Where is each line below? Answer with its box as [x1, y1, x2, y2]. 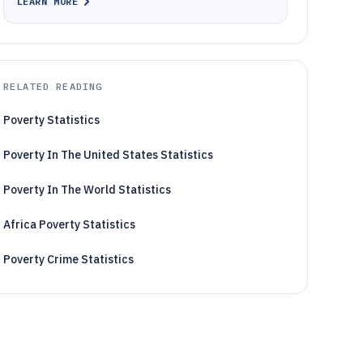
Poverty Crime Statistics [2, 252, 134, 267]
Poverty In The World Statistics [2, 182, 171, 197]
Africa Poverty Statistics [2, 217, 135, 232]
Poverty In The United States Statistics [2, 147, 213, 162]
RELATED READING [2, 80, 103, 92]
